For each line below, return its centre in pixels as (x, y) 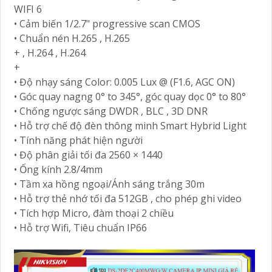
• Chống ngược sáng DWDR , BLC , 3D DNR (111, 111)
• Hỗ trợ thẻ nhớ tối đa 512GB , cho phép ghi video (128, 198)
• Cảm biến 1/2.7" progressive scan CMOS (107, 23)
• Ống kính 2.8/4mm (58, 169)
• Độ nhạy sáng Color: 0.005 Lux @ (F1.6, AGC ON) (124, 82)
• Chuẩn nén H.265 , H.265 (72, 38)
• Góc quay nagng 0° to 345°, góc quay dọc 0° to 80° (130, 96)
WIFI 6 (28, 9)
